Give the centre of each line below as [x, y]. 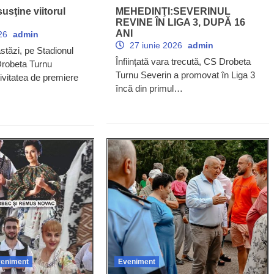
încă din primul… [149, 88]
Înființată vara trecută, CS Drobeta [183, 61]
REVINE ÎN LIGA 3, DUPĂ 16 [180, 22]
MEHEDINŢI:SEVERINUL [173, 11]
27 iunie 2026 [156, 45]
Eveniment [136, 261]
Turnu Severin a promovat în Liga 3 [185, 75]
